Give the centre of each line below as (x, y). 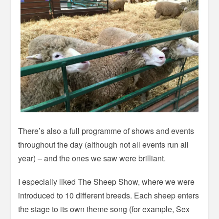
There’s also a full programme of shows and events (106, 131)
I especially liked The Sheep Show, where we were (107, 182)
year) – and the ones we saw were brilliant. (92, 158)
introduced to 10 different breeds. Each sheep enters (109, 196)
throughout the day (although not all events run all (104, 145)
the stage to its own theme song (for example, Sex (104, 209)
